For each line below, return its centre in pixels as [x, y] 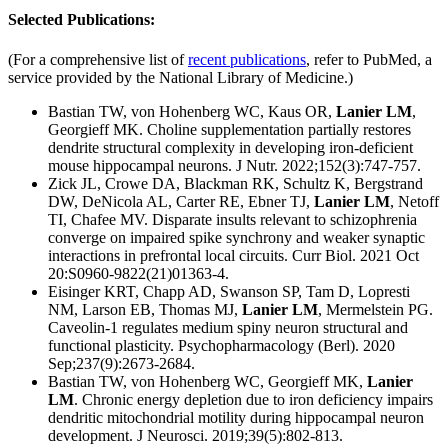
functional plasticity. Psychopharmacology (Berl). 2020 [221, 345]
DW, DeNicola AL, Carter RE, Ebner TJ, [181, 201]
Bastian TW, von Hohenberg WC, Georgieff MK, [207, 381]
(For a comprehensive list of [98, 59]
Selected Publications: [81, 20]
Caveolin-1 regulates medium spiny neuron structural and [228, 327]
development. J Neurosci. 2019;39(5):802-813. [195, 435]
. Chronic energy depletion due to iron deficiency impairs [253, 399]
